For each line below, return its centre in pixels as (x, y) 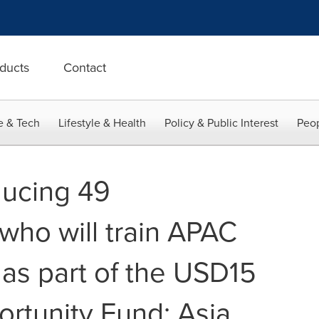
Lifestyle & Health (102, 123)
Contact (85, 68)
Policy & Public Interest (221, 123)
